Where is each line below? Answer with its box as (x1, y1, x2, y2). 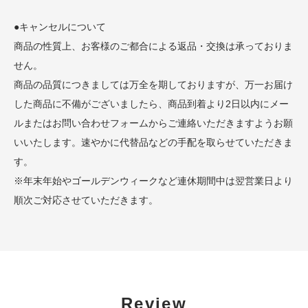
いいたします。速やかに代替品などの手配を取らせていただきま (14, 136, 293, 148)
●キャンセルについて (14, 21, 106, 32)
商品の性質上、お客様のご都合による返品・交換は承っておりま (14, 40, 293, 52)
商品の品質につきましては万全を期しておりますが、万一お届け (14, 78, 293, 90)
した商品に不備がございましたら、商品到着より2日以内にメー (14, 98, 289, 109)
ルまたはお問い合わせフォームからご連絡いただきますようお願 (14, 117, 293, 129)
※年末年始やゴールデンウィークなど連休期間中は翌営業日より (14, 175, 293, 186)
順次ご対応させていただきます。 (14, 194, 158, 206)
